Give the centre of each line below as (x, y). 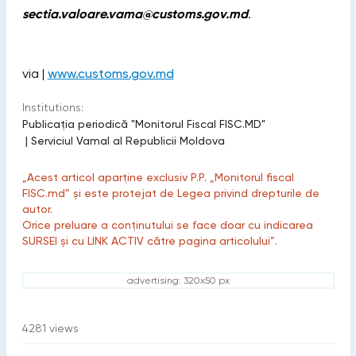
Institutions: (52, 108)
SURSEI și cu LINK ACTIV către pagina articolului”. (149, 241)
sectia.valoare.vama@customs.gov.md (135, 14)
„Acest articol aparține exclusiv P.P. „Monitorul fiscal (158, 178)
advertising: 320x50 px (178, 281)
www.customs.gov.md (110, 74)
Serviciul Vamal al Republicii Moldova (128, 141)
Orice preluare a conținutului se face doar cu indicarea (167, 225)
